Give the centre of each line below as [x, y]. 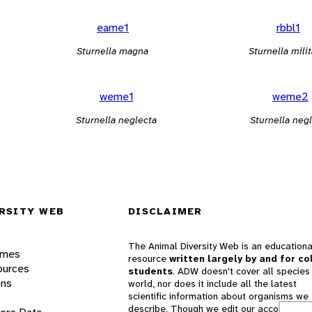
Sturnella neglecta [116, 119]
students [150, 271]
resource [149, 259]
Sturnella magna [113, 50]
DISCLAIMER [165, 211]
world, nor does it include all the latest [212, 284]
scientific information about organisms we [218, 296]
